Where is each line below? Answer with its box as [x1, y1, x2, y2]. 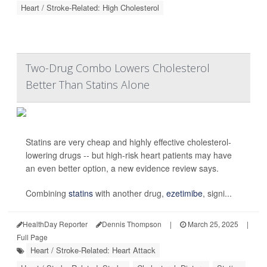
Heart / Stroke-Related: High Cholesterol [21, 2, 159, 14]
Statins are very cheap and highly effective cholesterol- [26, 136, 231, 148]
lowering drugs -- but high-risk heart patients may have [26, 149, 232, 162]
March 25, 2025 [186, 219, 238, 229]
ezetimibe [166, 187, 203, 200]
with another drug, [93, 187, 166, 200]
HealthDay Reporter [23, 219, 88, 229]
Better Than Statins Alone [26, 77, 150, 92]
